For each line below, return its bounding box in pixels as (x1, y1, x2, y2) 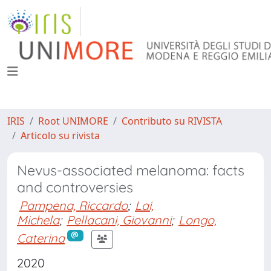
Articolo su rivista (21, 129, 100, 142)
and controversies (17, 178, 133, 196)
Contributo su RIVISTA (122, 114, 222, 128)
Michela (17, 212, 59, 227)
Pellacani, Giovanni (67, 212, 171, 227)
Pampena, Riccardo (19, 198, 128, 213)
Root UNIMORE (38, 114, 108, 128)
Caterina (17, 230, 65, 246)
